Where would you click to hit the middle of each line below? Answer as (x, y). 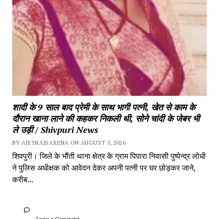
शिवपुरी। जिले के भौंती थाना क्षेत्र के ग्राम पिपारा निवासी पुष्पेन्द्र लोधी (109, 156)
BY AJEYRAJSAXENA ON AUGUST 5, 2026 (69, 143)
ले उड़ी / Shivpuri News (55, 130)
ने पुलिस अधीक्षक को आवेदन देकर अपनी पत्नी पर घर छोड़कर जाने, (104, 168)
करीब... (22, 180)
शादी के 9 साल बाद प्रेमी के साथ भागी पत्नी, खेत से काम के (103, 107)
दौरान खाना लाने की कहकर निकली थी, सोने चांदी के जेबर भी (106, 119)
